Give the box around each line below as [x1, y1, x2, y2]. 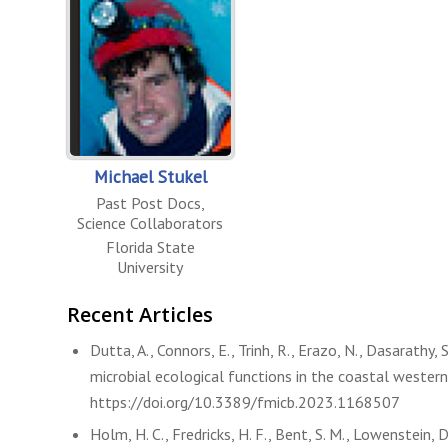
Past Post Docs [95, 192, 201, 213]
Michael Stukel [93, 164, 207, 188]
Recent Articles [67, 300, 213, 328]
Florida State [105, 236, 195, 257]
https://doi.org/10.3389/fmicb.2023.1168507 [90, 391, 400, 412]
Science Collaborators [77, 212, 224, 233]
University [117, 256, 184, 277]
